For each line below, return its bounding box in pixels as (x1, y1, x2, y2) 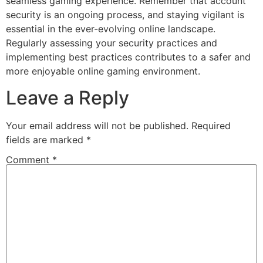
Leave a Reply (6, 86, 129, 109)
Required (191, 119, 231, 131)
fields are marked (6, 133, 86, 146)
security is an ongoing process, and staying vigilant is (6, 9, 244, 21)
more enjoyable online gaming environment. (6, 65, 200, 77)
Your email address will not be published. (6, 119, 188, 131)
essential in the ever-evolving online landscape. (6, 23, 215, 35)
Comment (6, 154, 52, 166)
